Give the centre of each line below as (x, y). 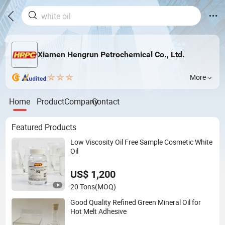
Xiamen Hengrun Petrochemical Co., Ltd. (111, 55)
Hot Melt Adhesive (99, 211)
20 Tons (83, 187)
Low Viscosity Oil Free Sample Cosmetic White (142, 142)
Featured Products (44, 127)
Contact (106, 101)
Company (82, 101)
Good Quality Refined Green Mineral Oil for (136, 202)
